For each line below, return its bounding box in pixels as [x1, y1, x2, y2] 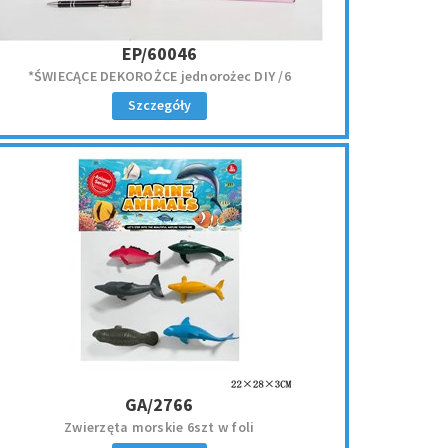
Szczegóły [127, 96, 191, 114]
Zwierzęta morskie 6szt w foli [64, 418, 255, 436]
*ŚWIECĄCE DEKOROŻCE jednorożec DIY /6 [278, 67, 291, 85]
